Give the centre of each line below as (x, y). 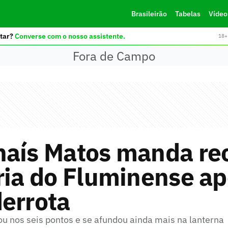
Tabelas (188, 14)
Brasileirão (149, 14)
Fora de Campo (114, 56)
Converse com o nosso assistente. (70, 36)
